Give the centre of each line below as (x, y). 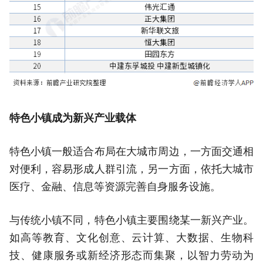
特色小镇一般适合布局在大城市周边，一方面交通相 (131, 151)
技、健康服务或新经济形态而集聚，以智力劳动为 (131, 255)
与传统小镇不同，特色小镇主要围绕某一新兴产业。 (131, 220)
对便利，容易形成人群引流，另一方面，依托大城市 (131, 169)
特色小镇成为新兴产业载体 (73, 118)
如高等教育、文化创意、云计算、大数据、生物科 (131, 237)
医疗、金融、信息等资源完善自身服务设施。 (115, 186)
